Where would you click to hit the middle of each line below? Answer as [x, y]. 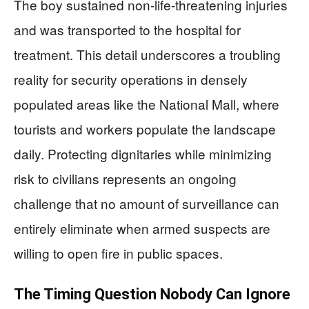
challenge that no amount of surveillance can [147, 203]
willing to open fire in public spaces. [118, 252]
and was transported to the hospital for [127, 29]
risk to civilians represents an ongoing [125, 178]
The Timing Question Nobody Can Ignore [152, 294]
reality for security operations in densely [131, 79]
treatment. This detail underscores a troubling [147, 54]
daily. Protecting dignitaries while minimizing [143, 153]
